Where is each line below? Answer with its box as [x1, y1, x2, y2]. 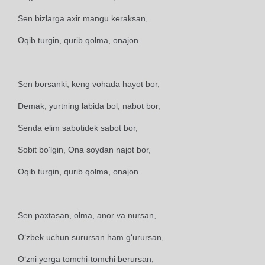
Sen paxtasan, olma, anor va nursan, [18, 211, 156, 220]
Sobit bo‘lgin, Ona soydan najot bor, [18, 145, 151, 154]
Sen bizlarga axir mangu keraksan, [18, 14, 148, 23]
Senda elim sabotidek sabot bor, [18, 123, 138, 132]
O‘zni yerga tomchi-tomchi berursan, [18, 254, 154, 264]
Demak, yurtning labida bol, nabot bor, [18, 101, 160, 111]
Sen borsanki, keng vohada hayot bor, [18, 79, 160, 89]
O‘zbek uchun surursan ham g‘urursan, [18, 232, 164, 242]
